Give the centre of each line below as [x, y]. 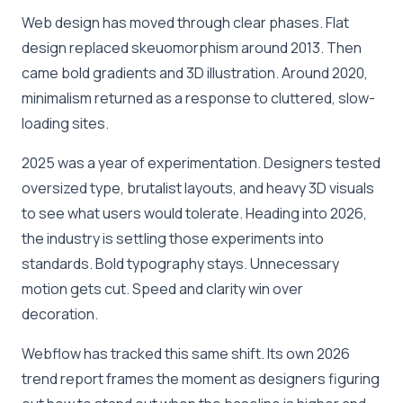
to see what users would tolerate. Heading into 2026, [194, 213]
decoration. [60, 313]
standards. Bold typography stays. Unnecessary [180, 263]
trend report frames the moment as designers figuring [201, 378]
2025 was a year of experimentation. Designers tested [201, 162]
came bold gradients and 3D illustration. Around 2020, [195, 72]
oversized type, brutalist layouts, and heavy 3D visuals [198, 188]
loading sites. [65, 123]
